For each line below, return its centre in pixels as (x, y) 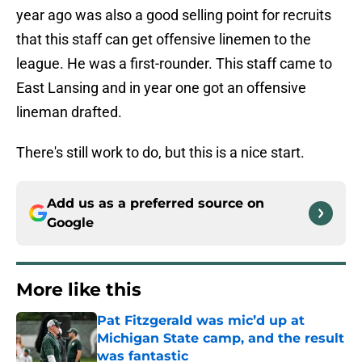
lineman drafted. (69, 112)
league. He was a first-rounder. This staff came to (174, 64)
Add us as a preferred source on (156, 204)
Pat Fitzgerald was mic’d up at (201, 321)
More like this (79, 290)
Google (70, 223)
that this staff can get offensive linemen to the (164, 40)
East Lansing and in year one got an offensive (161, 88)
